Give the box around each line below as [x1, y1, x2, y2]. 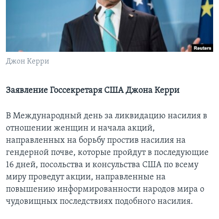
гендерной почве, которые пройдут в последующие [6, 148, 209, 158]
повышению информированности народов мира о [6, 185, 204, 195]
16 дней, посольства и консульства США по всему [6, 160, 198, 170]
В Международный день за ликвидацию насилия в [6, 111, 207, 121]
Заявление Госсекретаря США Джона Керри [6, 86, 179, 96]
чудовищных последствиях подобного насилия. [6, 197, 193, 207]
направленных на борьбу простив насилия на [6, 136, 186, 146]
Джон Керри [6, 58, 49, 66]
